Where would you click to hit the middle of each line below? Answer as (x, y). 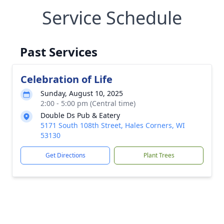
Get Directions (65, 155)
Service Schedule (112, 18)
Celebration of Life (66, 79)
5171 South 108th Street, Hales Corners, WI (113, 125)
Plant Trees (159, 155)
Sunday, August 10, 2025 (82, 93)
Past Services (59, 52)
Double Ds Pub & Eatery (80, 115)
